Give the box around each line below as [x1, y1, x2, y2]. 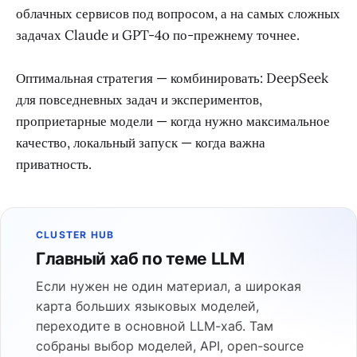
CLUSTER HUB [36, 229, 115, 241]
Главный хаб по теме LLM [36, 249, 245, 269]
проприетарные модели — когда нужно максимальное [16, 112, 330, 131]
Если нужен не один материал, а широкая [36, 278, 301, 295]
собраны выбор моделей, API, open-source [36, 338, 304, 355]
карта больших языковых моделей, [36, 298, 259, 315]
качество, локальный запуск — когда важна [16, 134, 265, 152]
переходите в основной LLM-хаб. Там [36, 318, 273, 335]
